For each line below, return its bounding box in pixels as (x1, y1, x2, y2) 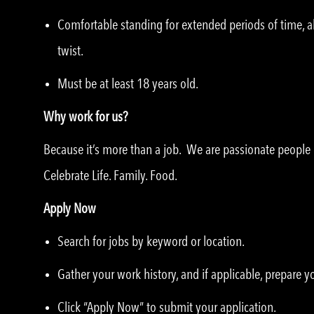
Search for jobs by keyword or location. (57, 233, 245, 250)
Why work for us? (43, 108, 128, 125)
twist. (57, 42, 83, 60)
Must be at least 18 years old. (57, 75, 198, 93)
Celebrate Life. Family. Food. (43, 167, 177, 184)
